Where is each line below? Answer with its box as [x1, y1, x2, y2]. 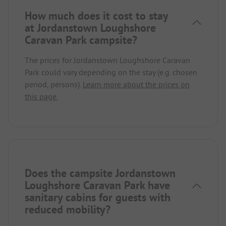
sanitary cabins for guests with [25, 190, 171, 204]
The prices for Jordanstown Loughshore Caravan [25, 54, 190, 65]
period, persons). [25, 79, 83, 89]
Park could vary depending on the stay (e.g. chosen [25, 67, 197, 77]
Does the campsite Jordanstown [25, 165, 176, 180]
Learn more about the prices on [83, 79, 190, 89]
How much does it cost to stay [25, 8, 168, 23]
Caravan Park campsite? [25, 32, 137, 47]
